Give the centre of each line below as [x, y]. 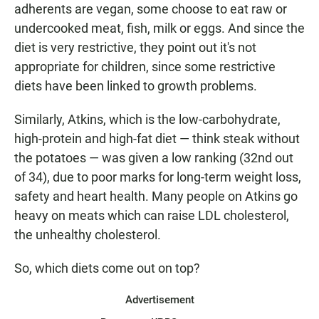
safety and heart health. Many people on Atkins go [156, 197]
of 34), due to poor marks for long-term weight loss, [158, 177]
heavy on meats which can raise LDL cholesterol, [152, 216]
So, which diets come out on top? [107, 268]
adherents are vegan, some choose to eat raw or [151, 9]
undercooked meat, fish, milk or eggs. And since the [159, 28]
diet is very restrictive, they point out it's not [135, 48]
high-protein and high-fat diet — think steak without [157, 139]
